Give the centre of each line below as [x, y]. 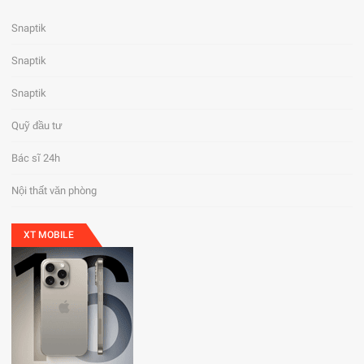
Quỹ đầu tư [37, 125]
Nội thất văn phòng [54, 190]
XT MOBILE [49, 234]
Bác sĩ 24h [36, 158]
